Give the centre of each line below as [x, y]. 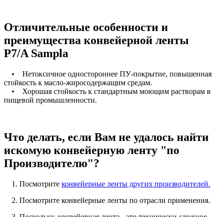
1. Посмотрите [33, 184]
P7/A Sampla [36, 54]
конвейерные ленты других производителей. [136, 184]
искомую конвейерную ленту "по [92, 150]
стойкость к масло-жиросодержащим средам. [78, 83]
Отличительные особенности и [86, 27]
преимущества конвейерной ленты [96, 40]
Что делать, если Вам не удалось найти [106, 137]
